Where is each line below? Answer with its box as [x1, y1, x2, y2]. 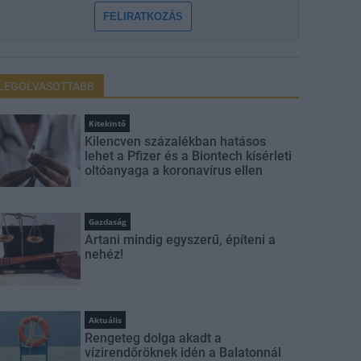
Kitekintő [89, 118, 127, 129]
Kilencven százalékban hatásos [85, 134, 267, 149]
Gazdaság [89, 216, 127, 227]
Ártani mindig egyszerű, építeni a [85, 232, 276, 247]
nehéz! [85, 247, 124, 262]
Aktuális [89, 314, 122, 326]
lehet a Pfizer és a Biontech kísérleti [85, 148, 293, 164]
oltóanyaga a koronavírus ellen [85, 163, 263, 178]
